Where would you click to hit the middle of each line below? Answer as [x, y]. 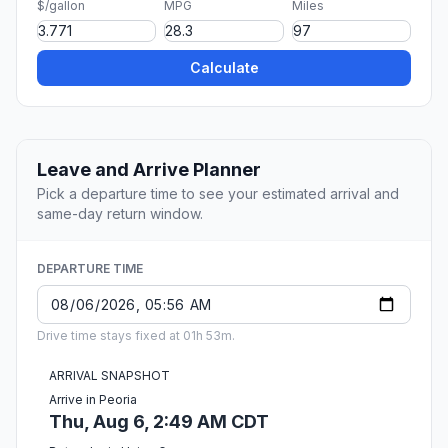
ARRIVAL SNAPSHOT [109, 376]
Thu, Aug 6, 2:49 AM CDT [159, 422]
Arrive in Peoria [93, 400]
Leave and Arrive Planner [149, 170]
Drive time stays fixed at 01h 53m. [136, 336]
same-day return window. [120, 214]
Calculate [224, 68]
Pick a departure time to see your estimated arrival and [218, 194]
